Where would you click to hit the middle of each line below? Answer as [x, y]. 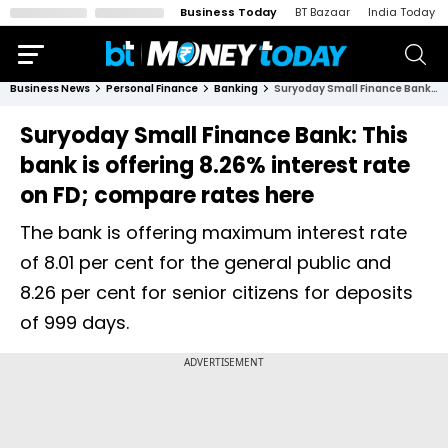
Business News [50, 88]
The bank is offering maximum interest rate [213, 232]
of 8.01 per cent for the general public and [205, 262]
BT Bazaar [322, 12]
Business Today [228, 12]
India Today [401, 12]
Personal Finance [152, 88]
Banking [236, 88]
